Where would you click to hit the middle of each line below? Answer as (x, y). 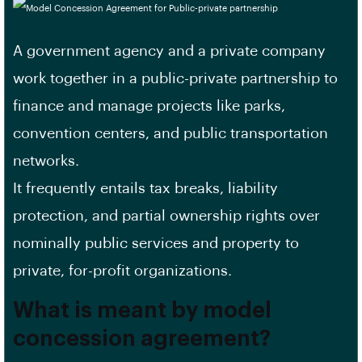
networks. (46, 161)
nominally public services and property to (156, 243)
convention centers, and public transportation (170, 133)
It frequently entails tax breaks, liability (145, 188)
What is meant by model (142, 311)
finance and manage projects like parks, (149, 106)
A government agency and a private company (169, 51)
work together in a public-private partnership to (175, 78)
